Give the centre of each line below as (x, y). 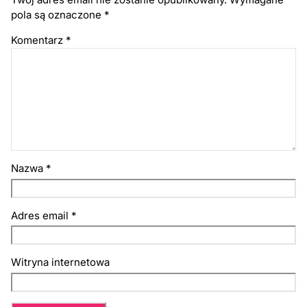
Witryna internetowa (61, 262)
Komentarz (39, 40)
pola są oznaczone (58, 14)
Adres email (41, 215)
